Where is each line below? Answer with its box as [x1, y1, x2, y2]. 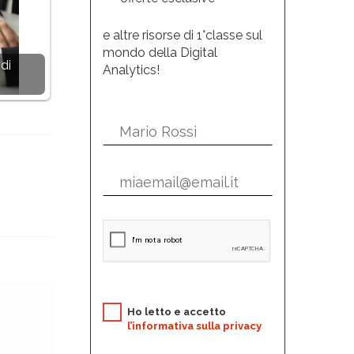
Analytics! [102, 62, 160, 77]
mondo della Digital [102, 45, 217, 60]
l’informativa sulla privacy [126, 320, 262, 332]
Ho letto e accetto [126, 306, 226, 318]
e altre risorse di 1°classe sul [102, 28, 262, 43]
